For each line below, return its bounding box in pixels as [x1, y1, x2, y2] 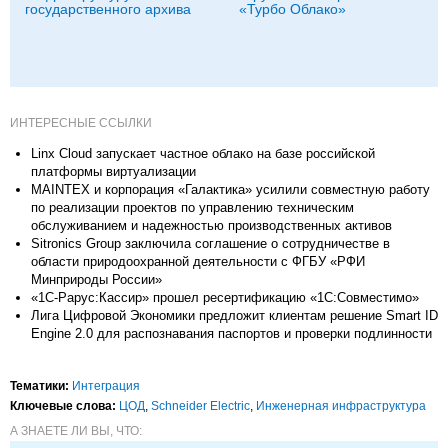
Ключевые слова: [10, 399, 116, 413]
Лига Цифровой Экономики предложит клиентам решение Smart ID [31, 308, 438, 323]
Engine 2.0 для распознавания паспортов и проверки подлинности [31, 326, 432, 341]
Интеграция [72, 379, 140, 393]
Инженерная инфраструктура [256, 399, 426, 413]
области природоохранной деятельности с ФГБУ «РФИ [31, 254, 365, 269]
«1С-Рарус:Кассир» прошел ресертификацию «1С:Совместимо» [31, 290, 419, 305]
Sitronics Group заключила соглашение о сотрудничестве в [31, 236, 390, 251]
